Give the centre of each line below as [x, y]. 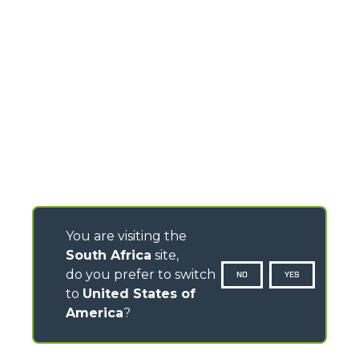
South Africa [109, 255]
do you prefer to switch [141, 274]
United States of [139, 294]
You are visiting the [126, 236]
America [95, 313]
